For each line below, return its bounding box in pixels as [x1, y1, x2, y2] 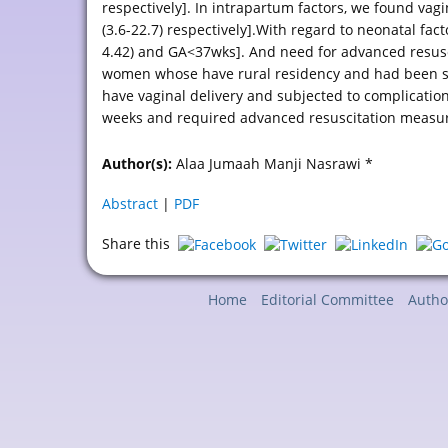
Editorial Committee [260, 290, 394, 310]
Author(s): [102, 154, 172, 173]
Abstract [102, 194, 158, 213]
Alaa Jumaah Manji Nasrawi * [172, 154, 373, 173]
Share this [102, 234, 178, 253]
